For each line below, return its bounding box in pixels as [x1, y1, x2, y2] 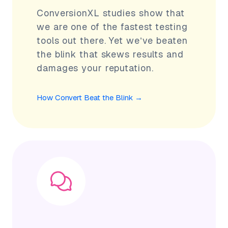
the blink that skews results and [37, 48, 184, 60]
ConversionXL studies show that [37, 7, 185, 19]
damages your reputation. [37, 62, 154, 74]
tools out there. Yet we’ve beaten [37, 34, 188, 46]
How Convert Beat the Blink [37, 92, 133, 102]
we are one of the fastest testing [37, 20, 188, 33]
